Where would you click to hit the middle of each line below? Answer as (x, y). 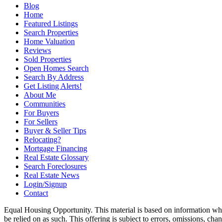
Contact (36, 193)
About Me (40, 95)
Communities (45, 104)
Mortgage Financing (55, 149)
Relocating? (42, 140)
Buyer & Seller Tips (55, 131)
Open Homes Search (56, 68)
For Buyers (41, 113)
